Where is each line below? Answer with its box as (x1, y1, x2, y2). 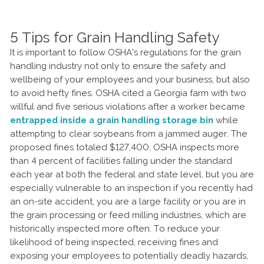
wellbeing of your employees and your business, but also (10, 74, 250, 85)
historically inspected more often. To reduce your (10, 223, 220, 234)
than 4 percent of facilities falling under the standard (10, 155, 232, 166)
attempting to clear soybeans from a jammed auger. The (10, 128, 247, 139)
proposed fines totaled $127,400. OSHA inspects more (10, 141, 239, 153)
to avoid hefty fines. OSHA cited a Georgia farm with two (10, 87, 246, 98)
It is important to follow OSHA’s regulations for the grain (10, 47, 241, 58)
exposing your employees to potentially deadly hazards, (10, 250, 248, 261)
